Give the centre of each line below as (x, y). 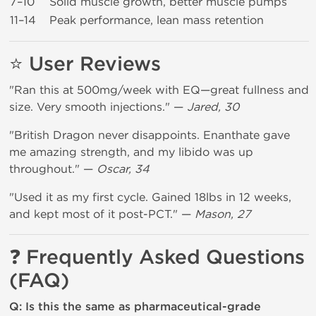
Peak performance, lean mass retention (157, 20)
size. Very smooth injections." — (98, 107)
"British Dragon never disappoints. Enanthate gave (150, 135)
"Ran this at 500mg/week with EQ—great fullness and (159, 90)
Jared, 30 (213, 107)
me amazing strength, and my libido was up (131, 152)
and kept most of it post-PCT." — (102, 214)
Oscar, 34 (123, 169)
